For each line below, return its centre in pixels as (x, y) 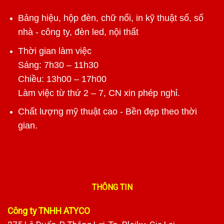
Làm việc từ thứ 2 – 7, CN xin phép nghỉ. (99, 93)
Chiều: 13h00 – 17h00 (62, 79)
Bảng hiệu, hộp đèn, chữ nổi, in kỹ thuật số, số (110, 18)
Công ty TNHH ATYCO (49, 211)
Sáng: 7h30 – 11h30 (58, 65)
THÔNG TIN (112, 187)
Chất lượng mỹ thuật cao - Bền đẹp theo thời (107, 112)
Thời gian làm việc (54, 51)
